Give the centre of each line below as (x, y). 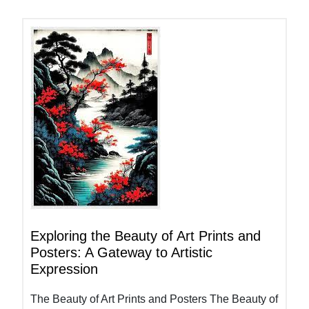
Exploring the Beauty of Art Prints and (146, 236)
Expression (64, 269)
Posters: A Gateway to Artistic (121, 252)
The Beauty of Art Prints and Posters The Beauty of (154, 299)
